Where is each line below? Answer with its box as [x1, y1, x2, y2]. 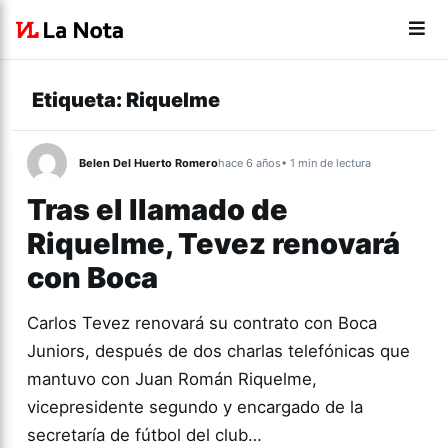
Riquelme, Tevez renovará [27, 226, 400, 261]
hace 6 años [218, 156, 281, 170]
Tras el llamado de [27, 192, 288, 227]
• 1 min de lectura [281, 156, 371, 170]
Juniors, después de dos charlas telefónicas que [27, 341, 410, 361]
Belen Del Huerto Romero [79, 156, 218, 170]
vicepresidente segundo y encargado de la [27, 397, 363, 417]
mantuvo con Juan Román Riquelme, [27, 369, 317, 389]
